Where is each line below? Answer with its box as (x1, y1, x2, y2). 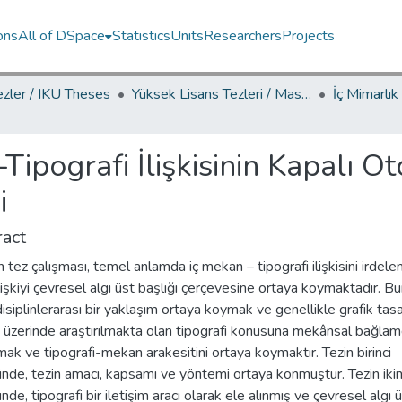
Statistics (112, 26, 171, 46)
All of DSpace (18, 26, 106, 46)
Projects (282, 26, 336, 46)
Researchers (204, 26, 283, 46)
